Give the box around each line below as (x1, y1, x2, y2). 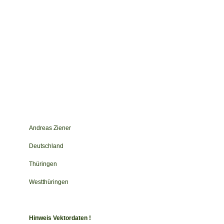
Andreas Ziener (29, 124, 71, 131)
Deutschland (29, 142, 63, 149)
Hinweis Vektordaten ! (29, 214, 91, 221)
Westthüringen (29, 178, 68, 185)
